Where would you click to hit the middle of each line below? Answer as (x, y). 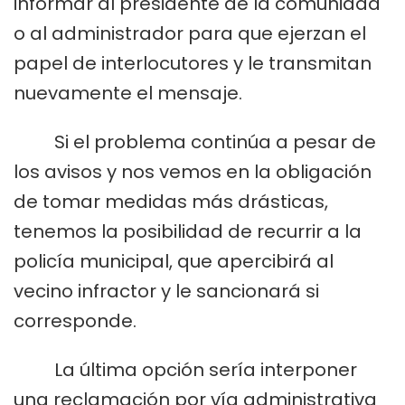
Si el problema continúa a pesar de (195, 141)
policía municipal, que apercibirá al (174, 261)
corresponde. (75, 320)
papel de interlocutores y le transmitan (193, 63)
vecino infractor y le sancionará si (166, 291)
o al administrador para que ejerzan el (190, 33)
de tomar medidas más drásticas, (171, 201)
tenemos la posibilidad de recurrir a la (188, 231)
